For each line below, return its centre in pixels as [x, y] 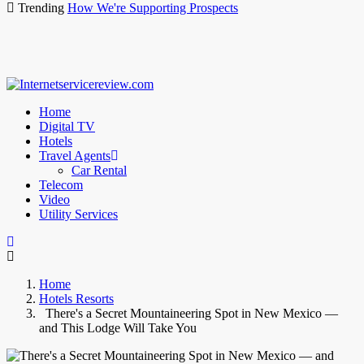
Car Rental [99, 171]
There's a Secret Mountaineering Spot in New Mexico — [188, 314]
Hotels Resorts [76, 299]
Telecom [61, 185]
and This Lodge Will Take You [118, 328]
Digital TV [67, 127]
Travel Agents [75, 156]
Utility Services [78, 214]
